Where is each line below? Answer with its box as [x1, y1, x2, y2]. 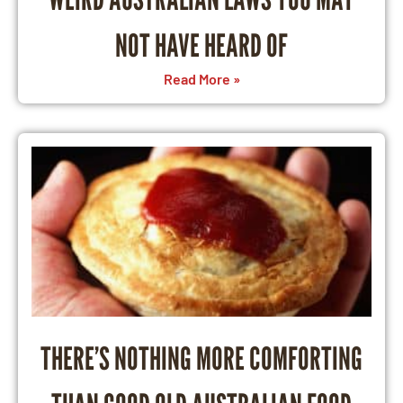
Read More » [163, 70, 240, 88]
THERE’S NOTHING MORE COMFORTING [40, 339, 363, 378]
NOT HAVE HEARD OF [115, 26, 288, 65]
